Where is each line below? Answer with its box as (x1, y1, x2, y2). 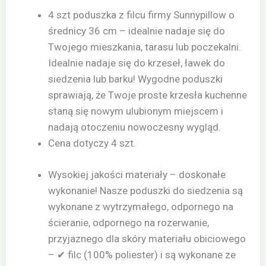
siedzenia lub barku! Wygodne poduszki (48, 73, 223, 85)
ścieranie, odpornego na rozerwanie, (48, 216, 209, 229)
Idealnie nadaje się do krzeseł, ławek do (48, 57, 225, 69)
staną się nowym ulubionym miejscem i (48, 105, 223, 118)
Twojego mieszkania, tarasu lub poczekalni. (48, 41, 241, 53)
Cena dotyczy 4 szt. (48, 137, 136, 150)
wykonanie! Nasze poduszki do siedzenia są (48, 184, 243, 197)
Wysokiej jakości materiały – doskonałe (48, 168, 226, 180)
